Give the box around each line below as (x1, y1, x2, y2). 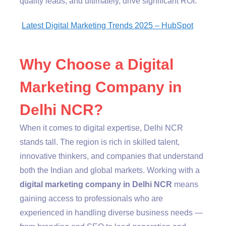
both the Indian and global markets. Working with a (20, 165, 200, 175)
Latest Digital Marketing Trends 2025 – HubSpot (22, 21, 193, 30)
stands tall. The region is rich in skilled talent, (20, 137, 180, 146)
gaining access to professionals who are (20, 194, 163, 203)
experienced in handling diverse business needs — (20, 208, 203, 217)
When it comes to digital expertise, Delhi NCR (20, 123, 183, 132)
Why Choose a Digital (20, 55, 174, 73)
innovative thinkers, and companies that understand (20, 151, 203, 160)
